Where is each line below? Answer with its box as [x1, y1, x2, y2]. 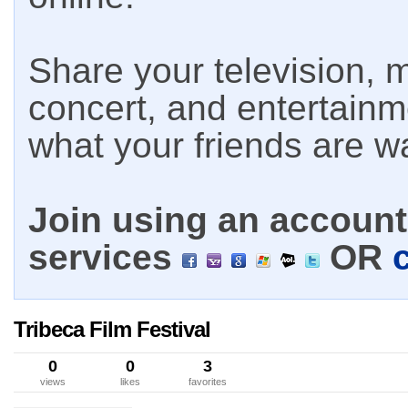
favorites [188, 376, 227, 387]
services [28, 238, 182, 277]
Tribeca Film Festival [14, 317, 210, 342]
